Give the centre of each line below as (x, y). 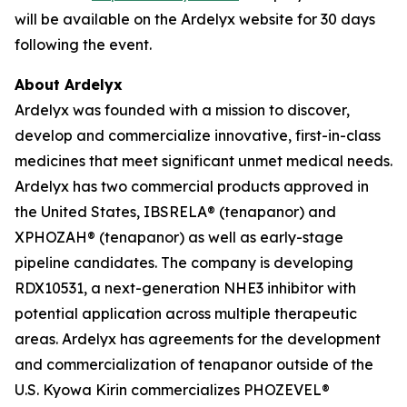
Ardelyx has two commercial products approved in (192, 186)
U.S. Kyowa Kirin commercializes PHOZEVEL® (172, 390)
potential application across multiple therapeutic (186, 313)
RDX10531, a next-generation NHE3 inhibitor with (185, 288)
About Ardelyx (69, 84)
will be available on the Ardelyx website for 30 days (195, 19)
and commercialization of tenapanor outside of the (194, 364)
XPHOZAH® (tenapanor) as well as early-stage (179, 237)
